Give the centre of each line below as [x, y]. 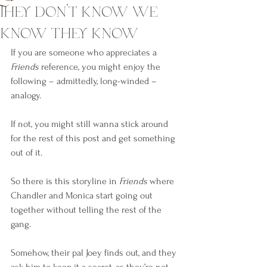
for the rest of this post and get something [94, 138]
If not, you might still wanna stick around [91, 124]
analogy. [26, 95]
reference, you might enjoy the [101, 67]
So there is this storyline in [65, 181]
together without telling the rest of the [87, 210]
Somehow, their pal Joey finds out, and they [95, 253]
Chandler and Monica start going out [83, 195]
